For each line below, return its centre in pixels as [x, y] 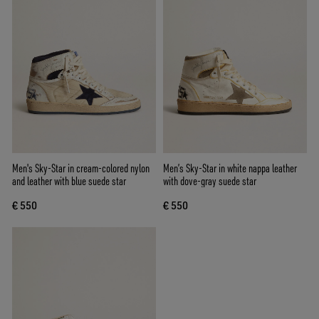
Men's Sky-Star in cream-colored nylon [81, 168]
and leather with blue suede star [69, 181]
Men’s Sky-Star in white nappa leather [230, 168]
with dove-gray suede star [210, 181]
